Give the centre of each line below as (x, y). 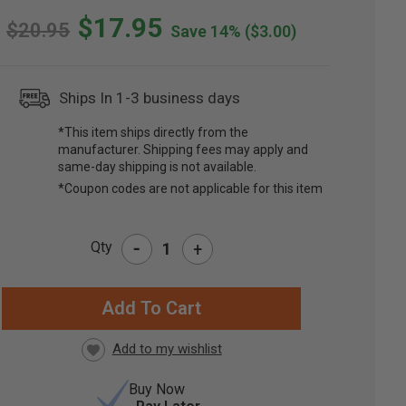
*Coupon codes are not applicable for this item (191, 189)
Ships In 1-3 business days (150, 98)
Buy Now (157, 390)
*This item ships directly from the (154, 133)
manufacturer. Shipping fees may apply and (184, 150)
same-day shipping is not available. (158, 167)
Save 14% (206, 32)
